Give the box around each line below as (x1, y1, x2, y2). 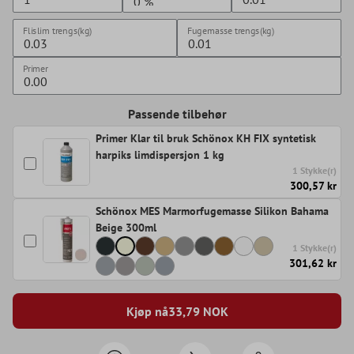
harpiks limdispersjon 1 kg (96, 148, 224, 163)
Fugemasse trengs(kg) (186, 24, 275, 37)
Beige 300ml (96, 220, 156, 235)
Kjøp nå (126, 303, 168, 319)
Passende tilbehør (127, 106, 227, 122)
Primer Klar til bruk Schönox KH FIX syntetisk (96, 131, 316, 146)
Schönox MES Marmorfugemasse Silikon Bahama (96, 204, 329, 219)
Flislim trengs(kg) (22, 24, 92, 37)
